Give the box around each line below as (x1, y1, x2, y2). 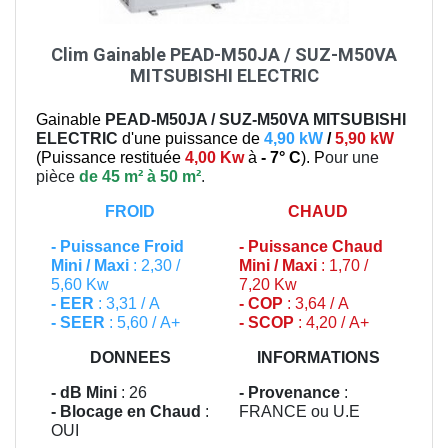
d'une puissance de (122, 129, 264, 147)
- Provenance (239, 383, 340, 401)
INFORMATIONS (256, 348, 380, 366)
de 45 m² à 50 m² (79, 167, 201, 185)
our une (325, 148, 379, 166)
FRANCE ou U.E (239, 402, 360, 420)
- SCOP (239, 313, 294, 331)
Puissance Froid (60, 237, 184, 255)
